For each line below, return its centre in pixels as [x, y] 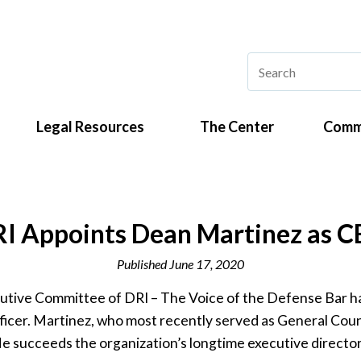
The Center [237, 127]
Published [143, 263]
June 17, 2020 [207, 263]
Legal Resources [90, 127]
